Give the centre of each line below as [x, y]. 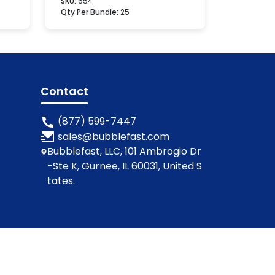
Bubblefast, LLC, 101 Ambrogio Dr [125, 152]
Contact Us [178, 258]
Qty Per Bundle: [91, 12]
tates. [61, 181]
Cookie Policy [118, 258]
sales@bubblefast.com [114, 136]
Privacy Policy [53, 258]
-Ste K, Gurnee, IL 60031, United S [125, 166]
